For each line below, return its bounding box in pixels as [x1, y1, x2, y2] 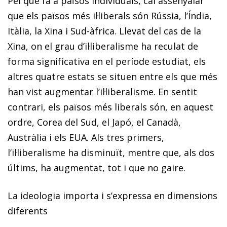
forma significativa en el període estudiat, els [8, 55, 206, 67]
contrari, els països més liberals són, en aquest [8, 100, 213, 113]
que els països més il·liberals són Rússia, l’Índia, [8, 9, 212, 22]
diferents [8, 204, 48, 217]
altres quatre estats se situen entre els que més [8, 70, 217, 83]
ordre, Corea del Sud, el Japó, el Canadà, [8, 116, 181, 128]
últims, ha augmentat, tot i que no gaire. [8, 161, 185, 174]
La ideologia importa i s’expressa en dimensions [8, 189, 217, 202]
